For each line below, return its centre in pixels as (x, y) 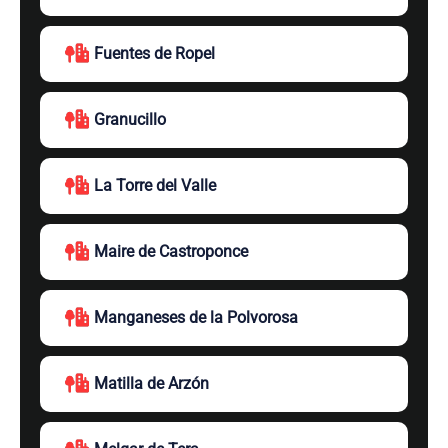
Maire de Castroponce (171, 251)
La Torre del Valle (155, 185)
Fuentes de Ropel (154, 53)
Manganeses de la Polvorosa (196, 317)
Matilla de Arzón (151, 383)
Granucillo (130, 119)
